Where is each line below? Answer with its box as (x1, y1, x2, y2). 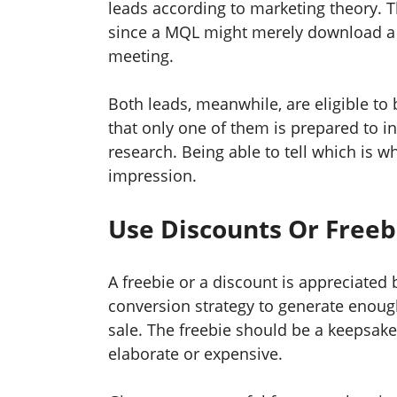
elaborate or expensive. (108, 343, 287, 365)
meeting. (108, 45, 178, 67)
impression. (108, 165, 197, 187)
